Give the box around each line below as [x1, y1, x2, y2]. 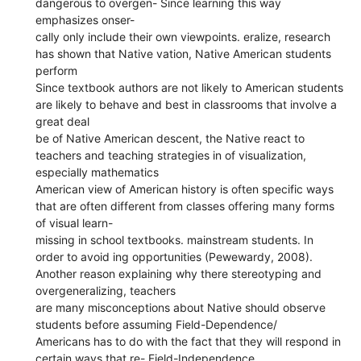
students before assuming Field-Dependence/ [35, 317, 278, 331]
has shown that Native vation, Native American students [35, 46, 332, 60]
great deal [35, 114, 90, 128]
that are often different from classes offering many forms [35, 198, 335, 213]
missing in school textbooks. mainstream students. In [35, 232, 314, 247]
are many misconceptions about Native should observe [35, 300, 326, 314]
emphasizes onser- [35, 12, 135, 27]
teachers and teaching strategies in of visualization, [35, 147, 307, 162]
